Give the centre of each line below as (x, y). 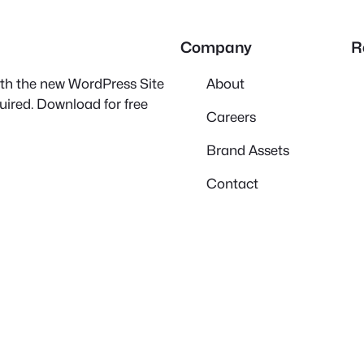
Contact (232, 183)
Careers (231, 117)
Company (216, 48)
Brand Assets (248, 150)
